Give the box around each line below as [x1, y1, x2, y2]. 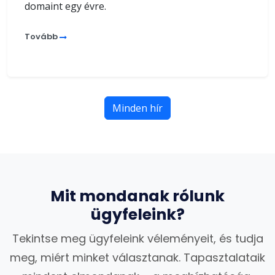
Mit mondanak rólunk [50, 185, 225, 207]
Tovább [25, 30, 60, 42]
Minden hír [112, 101, 163, 115]
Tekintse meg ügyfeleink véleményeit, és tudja [12, 230, 263, 246]
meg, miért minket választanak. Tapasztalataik [10, 249, 265, 265]
